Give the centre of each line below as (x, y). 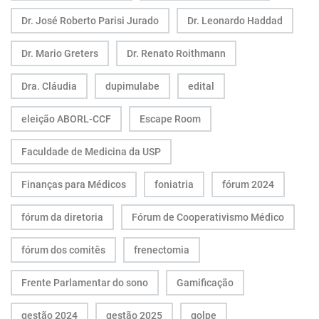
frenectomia (162, 250)
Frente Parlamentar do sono (85, 282)
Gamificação (205, 282)
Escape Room (170, 119)
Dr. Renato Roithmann (176, 53)
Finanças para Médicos (74, 184)
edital (201, 86)
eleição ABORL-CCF (66, 119)
